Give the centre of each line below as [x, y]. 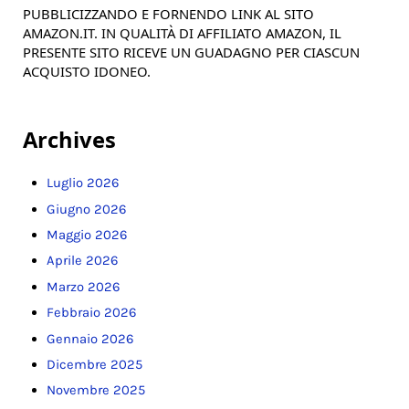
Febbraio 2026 [91, 313]
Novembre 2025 [95, 390]
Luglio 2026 [82, 183]
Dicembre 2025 [94, 364]
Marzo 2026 [83, 286]
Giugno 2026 [86, 209]
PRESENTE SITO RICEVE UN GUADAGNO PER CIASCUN [191, 52]
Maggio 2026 [86, 234]
